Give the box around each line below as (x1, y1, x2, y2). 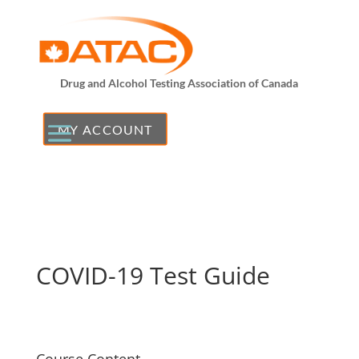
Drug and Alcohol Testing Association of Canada (60, 75, 299, 90)
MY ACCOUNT (57, 120, 153, 137)
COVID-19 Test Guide (35, 258, 270, 292)
